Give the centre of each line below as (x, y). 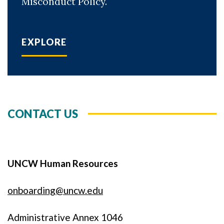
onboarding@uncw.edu (55, 190)
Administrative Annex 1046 (65, 217)
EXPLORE (44, 42)
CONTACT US (43, 114)
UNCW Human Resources (63, 163)
